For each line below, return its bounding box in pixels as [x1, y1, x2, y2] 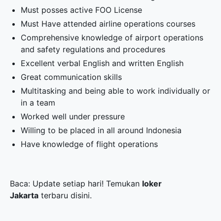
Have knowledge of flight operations [21, 139, 158, 149]
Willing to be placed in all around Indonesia [21, 125, 182, 135]
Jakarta [10, 190, 38, 200]
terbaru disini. [38, 190, 92, 200]
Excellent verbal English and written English [21, 58, 184, 68]
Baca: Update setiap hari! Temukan [10, 179, 142, 188]
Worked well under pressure [21, 111, 125, 121]
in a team [21, 98, 56, 108]
